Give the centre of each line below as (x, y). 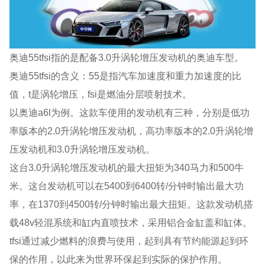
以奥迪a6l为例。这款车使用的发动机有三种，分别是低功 (130, 112)
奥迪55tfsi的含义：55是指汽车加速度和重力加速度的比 (126, 75)
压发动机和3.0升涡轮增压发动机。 (83, 149)
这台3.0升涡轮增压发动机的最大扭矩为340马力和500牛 (127, 167)
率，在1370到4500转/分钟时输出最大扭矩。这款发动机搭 (132, 204)
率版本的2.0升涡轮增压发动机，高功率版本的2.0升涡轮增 (132, 130)
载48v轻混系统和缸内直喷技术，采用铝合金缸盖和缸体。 (131, 222)
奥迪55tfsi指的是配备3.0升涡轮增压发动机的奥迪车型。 (127, 57)
